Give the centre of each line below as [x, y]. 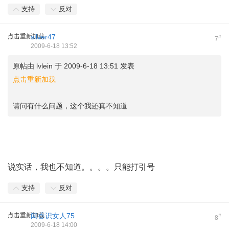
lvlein [44, 66]
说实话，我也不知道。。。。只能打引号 [81, 167]
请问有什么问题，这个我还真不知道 [70, 106]
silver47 [43, 37]
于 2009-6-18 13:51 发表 [94, 66]
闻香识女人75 [53, 215]
